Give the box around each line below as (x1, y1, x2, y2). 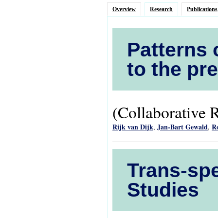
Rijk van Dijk (112, 122, 153, 132)
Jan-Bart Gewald (157, 122, 208, 132)
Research (150, 6, 173, 13)
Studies (127, 179, 199, 201)
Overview (112, 6, 136, 13)
